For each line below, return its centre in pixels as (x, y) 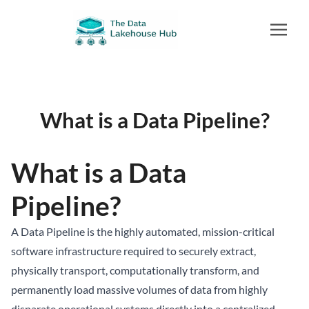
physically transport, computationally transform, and (135, 270)
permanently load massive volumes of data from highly (139, 289)
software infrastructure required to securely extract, (133, 251)
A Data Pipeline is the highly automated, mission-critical (143, 231)
